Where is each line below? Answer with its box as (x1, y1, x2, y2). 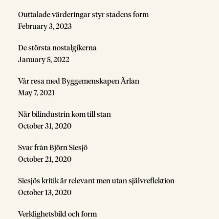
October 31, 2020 (18, 122, 72, 130)
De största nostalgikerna (18, 44, 97, 52)
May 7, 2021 (18, 89, 55, 97)
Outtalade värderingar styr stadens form (18, 11, 149, 19)
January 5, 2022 (18, 56, 70, 64)
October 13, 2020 (18, 189, 72, 197)
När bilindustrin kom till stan (18, 110, 111, 118)
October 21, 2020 (18, 155, 72, 163)
